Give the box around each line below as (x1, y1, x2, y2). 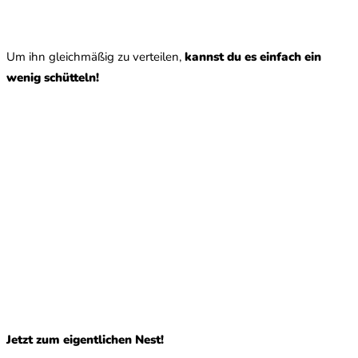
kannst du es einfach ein (185, 48, 321, 65)
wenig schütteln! (6, 69, 99, 86)
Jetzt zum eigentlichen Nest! (6, 331, 164, 348)
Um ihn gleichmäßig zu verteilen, (6, 48, 185, 65)
